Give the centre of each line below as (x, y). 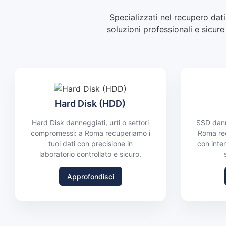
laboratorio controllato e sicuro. (91, 154)
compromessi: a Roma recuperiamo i (90, 133)
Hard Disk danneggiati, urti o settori (91, 123)
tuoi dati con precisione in (90, 144)
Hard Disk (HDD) (91, 104)
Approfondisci (90, 176)
